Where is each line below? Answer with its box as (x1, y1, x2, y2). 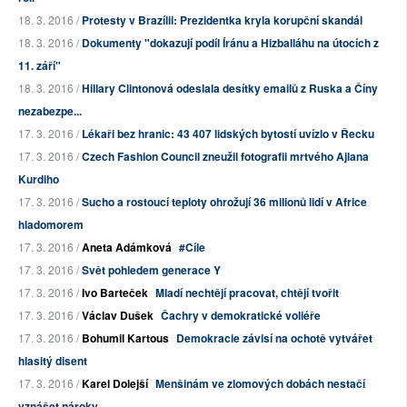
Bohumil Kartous (82, 330, 169, 347)
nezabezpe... (18, 103, 82, 120)
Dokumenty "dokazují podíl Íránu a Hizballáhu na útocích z (82, 35, 379, 52)
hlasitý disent (18, 352, 87, 370)
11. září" (18, 57, 61, 74)
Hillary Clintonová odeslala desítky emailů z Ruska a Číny (82, 80, 378, 97)
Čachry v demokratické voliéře (161, 307, 321, 324)
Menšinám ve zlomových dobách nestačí (155, 375, 365, 392)
